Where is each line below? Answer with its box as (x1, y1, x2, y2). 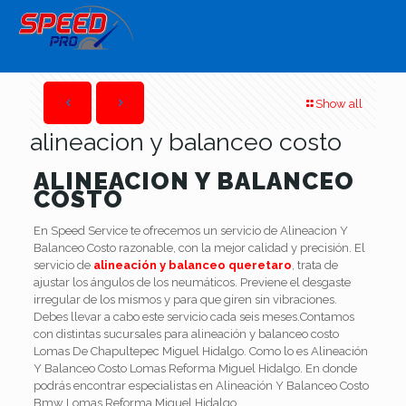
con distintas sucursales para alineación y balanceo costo (33, 327, 339, 341)
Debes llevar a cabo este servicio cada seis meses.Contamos (33, 310, 354, 324)
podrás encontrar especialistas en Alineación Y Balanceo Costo (33, 379, 369, 392)
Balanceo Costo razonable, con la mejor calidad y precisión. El (33, 241, 365, 255)
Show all (315, 97, 362, 111)
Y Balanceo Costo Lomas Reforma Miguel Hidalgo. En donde (33, 362, 357, 375)
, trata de (291, 258, 338, 272)
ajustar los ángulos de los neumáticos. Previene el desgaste (33, 275, 351, 289)
